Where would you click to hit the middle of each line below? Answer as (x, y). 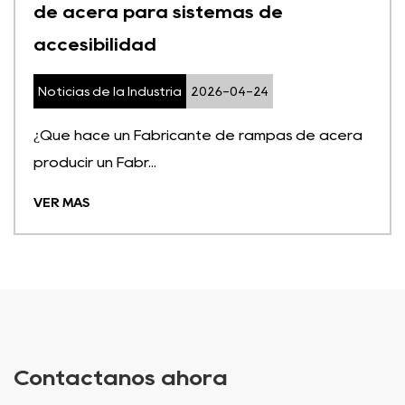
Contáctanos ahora (121, 377)
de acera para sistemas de (158, 11)
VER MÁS (61, 202)
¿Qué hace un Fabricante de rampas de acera (198, 135)
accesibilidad (95, 44)
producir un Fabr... (95, 162)
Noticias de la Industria (110, 91)
